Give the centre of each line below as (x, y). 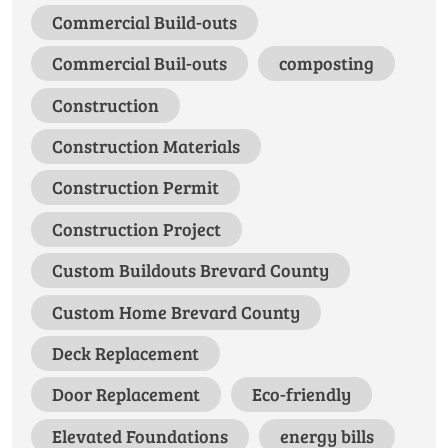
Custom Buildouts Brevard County (190, 270)
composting (326, 63)
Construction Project (136, 228)
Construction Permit (135, 187)
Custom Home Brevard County (175, 311)
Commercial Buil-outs (139, 63)
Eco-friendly (301, 394)
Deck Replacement (125, 352)
